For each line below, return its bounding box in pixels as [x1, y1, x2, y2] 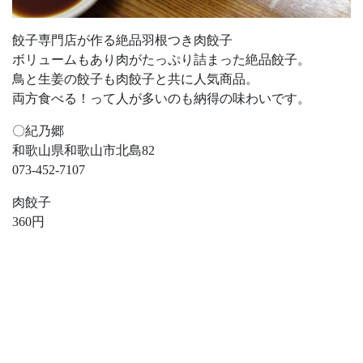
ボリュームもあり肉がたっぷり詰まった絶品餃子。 [12, 53, 310, 67]
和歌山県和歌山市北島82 [12, 143, 155, 158]
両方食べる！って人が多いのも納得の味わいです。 [12, 92, 310, 106]
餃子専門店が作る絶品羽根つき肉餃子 [12, 33, 233, 48]
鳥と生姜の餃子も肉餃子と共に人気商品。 [12, 72, 258, 87]
